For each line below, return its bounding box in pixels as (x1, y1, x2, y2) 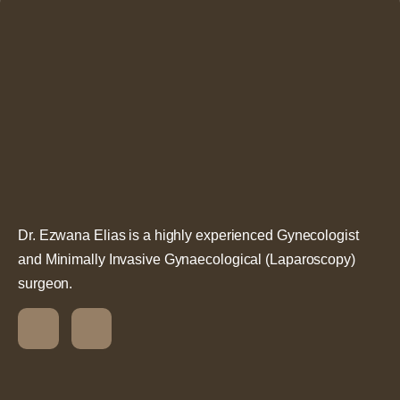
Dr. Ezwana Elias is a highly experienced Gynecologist (18, 227, 359, 243)
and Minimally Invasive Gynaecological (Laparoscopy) (18, 251, 355, 267)
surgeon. (18, 275, 73, 291)
